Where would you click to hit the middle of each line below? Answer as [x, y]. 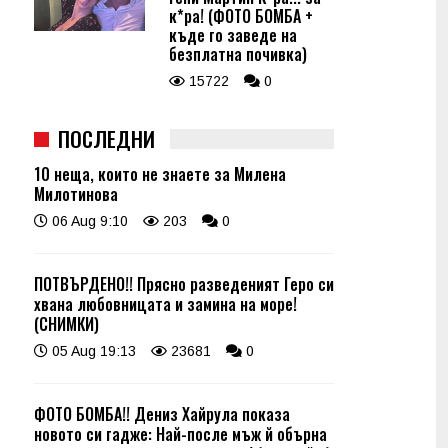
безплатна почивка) [238, 54]
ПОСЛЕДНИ [106, 138]
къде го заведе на [233, 35]
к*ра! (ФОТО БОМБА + [241, 16]
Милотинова [78, 194]
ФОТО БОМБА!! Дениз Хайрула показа [162, 414]
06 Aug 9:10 [88, 221]
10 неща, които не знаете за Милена [160, 174]
